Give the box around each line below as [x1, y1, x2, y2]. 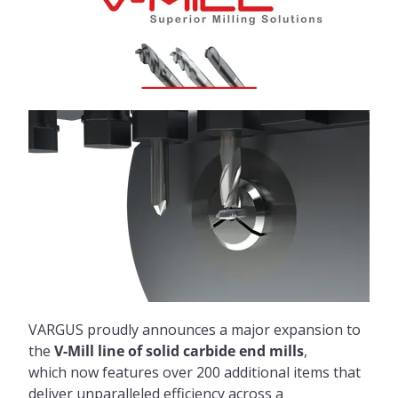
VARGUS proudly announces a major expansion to [28, 320, 361, 339]
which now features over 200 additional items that [28, 362, 361, 382]
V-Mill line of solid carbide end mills [54, 341, 304, 361]
